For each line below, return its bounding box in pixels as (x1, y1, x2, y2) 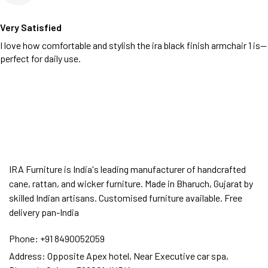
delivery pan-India (9, 206, 79, 218)
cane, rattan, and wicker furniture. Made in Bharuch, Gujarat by (9, 178, 253, 189)
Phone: (9, 233, 38, 244)
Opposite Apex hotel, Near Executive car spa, (45, 250, 229, 261)
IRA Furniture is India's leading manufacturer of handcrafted (9, 163, 246, 175)
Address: (9, 250, 45, 261)
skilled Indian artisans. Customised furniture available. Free (9, 192, 242, 203)
